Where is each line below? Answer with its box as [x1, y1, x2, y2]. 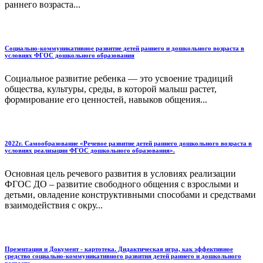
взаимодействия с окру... [5, 200, 103, 210]
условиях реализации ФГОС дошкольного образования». [5, 146, 175, 154]
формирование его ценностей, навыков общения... [5, 94, 207, 104]
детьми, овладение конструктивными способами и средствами [5, 189, 256, 200]
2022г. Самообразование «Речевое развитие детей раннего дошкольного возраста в [5, 139, 252, 147]
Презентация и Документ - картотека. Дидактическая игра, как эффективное [5, 245, 233, 252]
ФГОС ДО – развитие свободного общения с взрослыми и [5, 178, 239, 189]
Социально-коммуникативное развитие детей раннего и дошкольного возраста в [5, 44, 244, 52]
